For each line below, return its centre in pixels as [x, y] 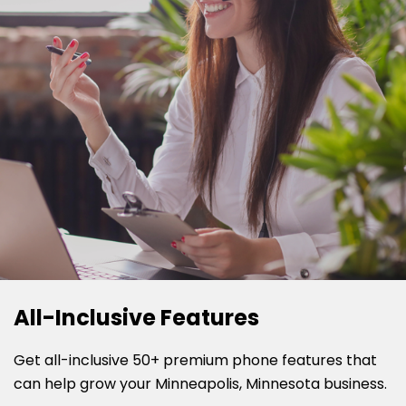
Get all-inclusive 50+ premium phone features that [195, 360]
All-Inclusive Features [136, 317]
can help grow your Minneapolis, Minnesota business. [200, 383]
